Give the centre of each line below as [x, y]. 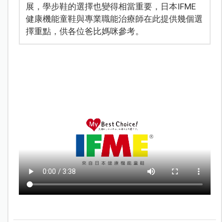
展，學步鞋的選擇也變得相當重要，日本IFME [111, 6]
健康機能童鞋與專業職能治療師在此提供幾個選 [114, 19]
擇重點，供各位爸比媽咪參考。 [84, 31]
